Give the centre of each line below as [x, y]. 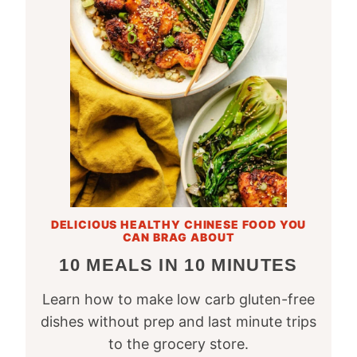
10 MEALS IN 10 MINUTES [178, 265]
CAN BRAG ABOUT [178, 237]
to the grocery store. [178, 344]
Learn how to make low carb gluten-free [178, 300]
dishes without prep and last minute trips [178, 322]
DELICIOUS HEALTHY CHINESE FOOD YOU [178, 225]
